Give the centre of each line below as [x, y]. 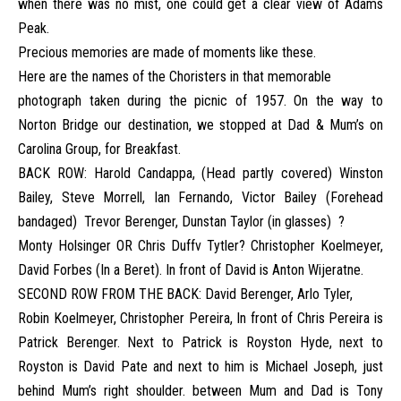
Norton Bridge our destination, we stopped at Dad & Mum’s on [200, 125]
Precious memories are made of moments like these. [167, 52]
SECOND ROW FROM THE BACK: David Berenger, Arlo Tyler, [185, 294]
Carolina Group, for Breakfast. [99, 149]
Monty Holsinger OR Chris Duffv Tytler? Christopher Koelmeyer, [200, 246]
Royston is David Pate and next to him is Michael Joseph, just [200, 367]
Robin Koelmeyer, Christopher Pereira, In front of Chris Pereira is [200, 318]
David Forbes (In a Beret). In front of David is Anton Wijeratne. [191, 270]
